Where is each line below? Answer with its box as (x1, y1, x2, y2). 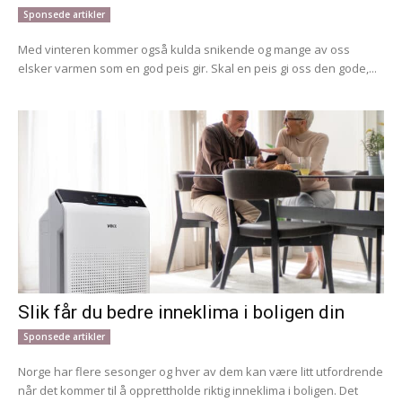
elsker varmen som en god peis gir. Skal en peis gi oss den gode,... (18, 59, 377, 76)
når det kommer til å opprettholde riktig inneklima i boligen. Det (18, 381, 358, 398)
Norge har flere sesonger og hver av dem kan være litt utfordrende (18, 363, 383, 380)
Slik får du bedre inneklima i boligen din (18, 301, 345, 323)
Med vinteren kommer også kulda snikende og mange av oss (18, 40, 350, 57)
